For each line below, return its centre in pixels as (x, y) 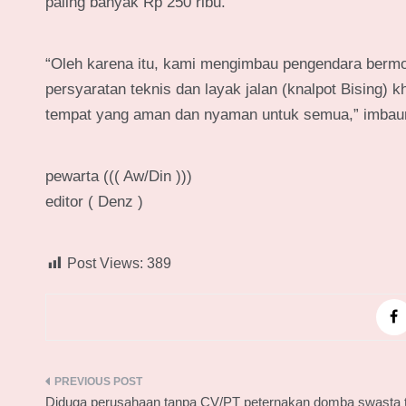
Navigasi (92, 389)
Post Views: (105, 264)
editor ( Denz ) (94, 202)
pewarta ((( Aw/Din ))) (119, 177)
